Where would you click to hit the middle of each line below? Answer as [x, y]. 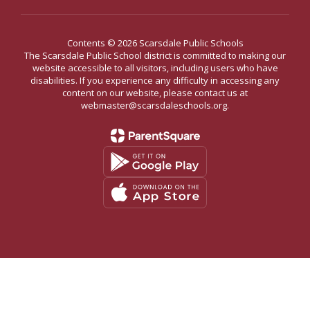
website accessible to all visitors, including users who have [155, 68]
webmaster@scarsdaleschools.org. [155, 105]
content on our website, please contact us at [155, 93]
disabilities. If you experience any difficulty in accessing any [155, 80]
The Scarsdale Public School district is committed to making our [155, 55]
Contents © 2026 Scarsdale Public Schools [155, 43]
